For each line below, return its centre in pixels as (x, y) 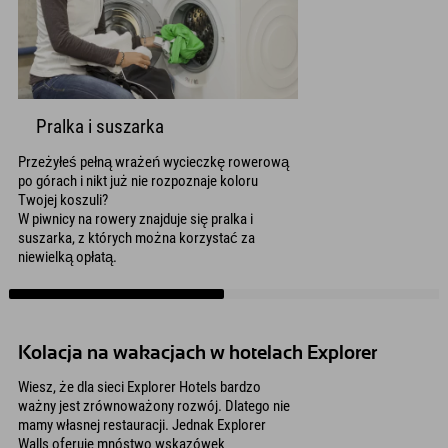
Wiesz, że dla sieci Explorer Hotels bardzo (139, 387)
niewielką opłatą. (67, 256)
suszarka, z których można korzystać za (136, 237)
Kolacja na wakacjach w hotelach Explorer (197, 354)
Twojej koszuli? (63, 199)
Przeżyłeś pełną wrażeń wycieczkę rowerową (153, 161)
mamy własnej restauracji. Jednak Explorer (142, 425)
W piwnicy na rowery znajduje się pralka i (135, 218)
